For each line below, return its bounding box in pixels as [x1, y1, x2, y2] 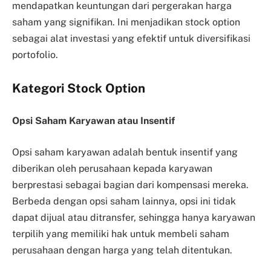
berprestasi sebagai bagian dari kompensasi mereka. [12, 178, 249, 191]
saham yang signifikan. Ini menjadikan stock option [12, 16, 240, 28]
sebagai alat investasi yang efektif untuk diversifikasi [12, 32, 250, 44]
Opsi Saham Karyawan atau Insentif [12, 115, 175, 126]
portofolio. [12, 48, 58, 60]
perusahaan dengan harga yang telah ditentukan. [12, 244, 232, 256]
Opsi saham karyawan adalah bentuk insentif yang [12, 146, 238, 158]
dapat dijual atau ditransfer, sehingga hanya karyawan [12, 211, 255, 223]
